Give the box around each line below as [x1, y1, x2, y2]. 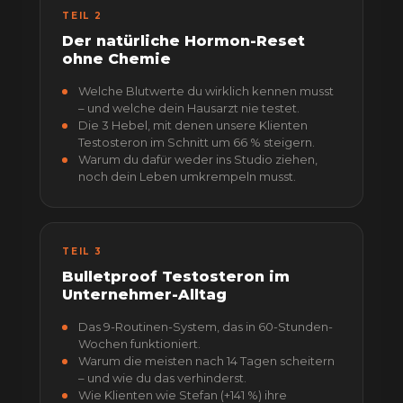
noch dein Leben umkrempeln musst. [78, 169, 296, 184]
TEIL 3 [62, 246, 103, 257]
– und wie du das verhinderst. [78, 371, 246, 385]
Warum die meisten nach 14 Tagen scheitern [78, 354, 335, 368]
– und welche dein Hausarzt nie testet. [78, 101, 300, 115]
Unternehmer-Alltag [62, 286, 227, 303]
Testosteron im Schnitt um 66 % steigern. [78, 135, 315, 149]
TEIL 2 [62, 10, 103, 22]
